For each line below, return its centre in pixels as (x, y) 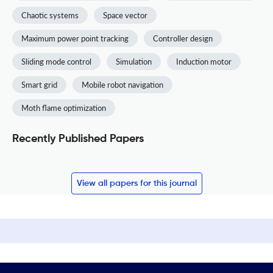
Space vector (125, 15)
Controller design (183, 38)
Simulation (134, 61)
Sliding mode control (56, 61)
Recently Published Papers (78, 139)
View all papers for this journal (136, 183)
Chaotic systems (50, 15)
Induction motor (204, 61)
